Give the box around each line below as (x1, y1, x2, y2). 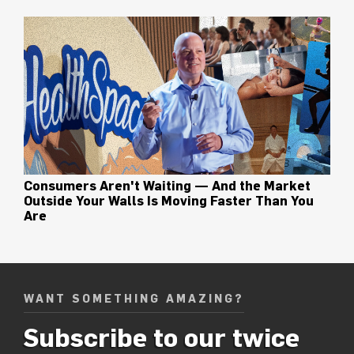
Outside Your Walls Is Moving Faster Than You (24, 194, 314, 209)
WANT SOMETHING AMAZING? (24, 292, 244, 306)
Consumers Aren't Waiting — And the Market (24, 179, 311, 194)
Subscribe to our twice (24, 322, 299, 352)
